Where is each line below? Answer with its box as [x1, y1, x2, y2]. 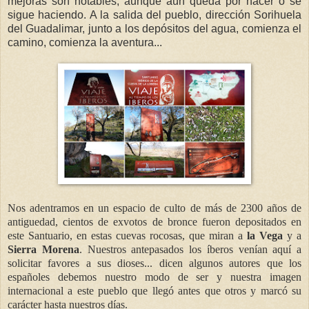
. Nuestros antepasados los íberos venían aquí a [79, 243, 301, 256]
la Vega [247, 230, 283, 242]
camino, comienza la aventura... [8, 37, 162, 49]
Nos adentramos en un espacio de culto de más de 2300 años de [8, 202, 301, 215]
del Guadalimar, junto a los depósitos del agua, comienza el [8, 23, 301, 35]
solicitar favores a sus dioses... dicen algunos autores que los [8, 257, 301, 270]
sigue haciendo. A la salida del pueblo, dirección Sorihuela [8, 9, 301, 21]
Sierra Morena [8, 243, 79, 256]
